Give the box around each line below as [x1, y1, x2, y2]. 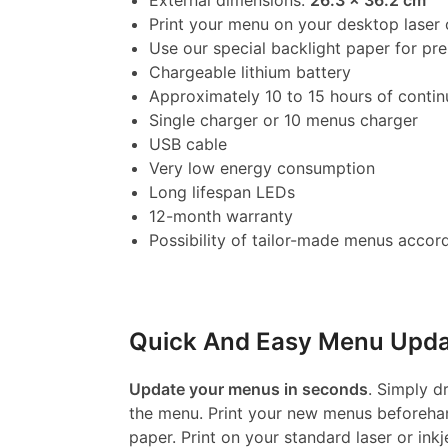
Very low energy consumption [148, 158, 375, 179]
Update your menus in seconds [128, 378, 368, 399]
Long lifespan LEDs [148, 182, 295, 203]
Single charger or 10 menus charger [148, 110, 418, 131]
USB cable [148, 134, 227, 155]
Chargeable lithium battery [148, 62, 351, 83]
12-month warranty [148, 206, 293, 227]
